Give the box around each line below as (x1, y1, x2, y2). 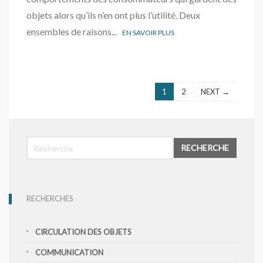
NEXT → (201, 87, 230, 96)
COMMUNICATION (35, 248, 103, 257)
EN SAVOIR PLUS (122, 28, 174, 37)
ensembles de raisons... (26, 26, 122, 37)
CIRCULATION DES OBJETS (35, 227, 131, 237)
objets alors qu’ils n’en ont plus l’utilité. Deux (26, 9, 200, 21)
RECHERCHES (26, 194, 73, 203)
